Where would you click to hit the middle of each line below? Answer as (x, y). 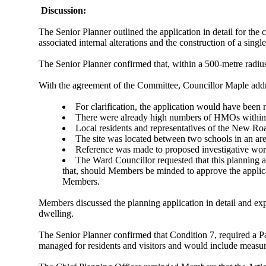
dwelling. (56, 214)
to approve (207, 171)
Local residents (104, 128)
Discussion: (64, 11)
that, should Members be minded (125, 171)
